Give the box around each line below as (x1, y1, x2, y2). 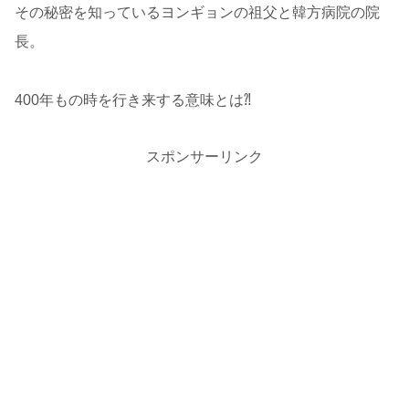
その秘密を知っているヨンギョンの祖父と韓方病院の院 (15, 4, 380, 20)
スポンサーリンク (146, 148, 263, 164)
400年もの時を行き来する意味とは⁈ (15, 91, 251, 108)
